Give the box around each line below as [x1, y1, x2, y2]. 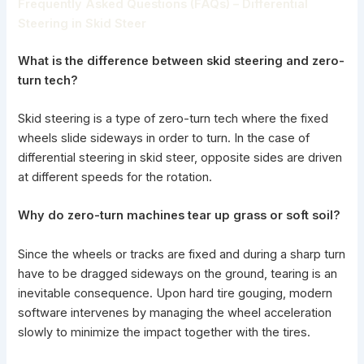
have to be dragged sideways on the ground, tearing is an [18, 266, 338, 281]
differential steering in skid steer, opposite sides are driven [18, 150, 343, 166]
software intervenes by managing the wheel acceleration [18, 305, 332, 320]
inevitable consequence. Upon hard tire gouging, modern [18, 285, 333, 301]
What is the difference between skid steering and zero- [18, 53, 345, 68]
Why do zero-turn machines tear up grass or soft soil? [18, 208, 341, 223]
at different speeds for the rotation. [18, 170, 213, 185]
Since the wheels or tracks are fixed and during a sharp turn [18, 246, 346, 262]
